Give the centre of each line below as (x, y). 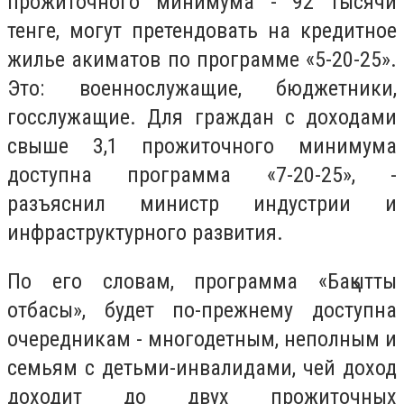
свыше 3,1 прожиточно (131, 147)
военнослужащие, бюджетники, (238, 89)
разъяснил (73, 204)
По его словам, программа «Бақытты (202, 281)
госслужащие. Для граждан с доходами (202, 118)
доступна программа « (142, 175)
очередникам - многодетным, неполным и (202, 339)
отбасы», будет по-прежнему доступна (202, 310)
